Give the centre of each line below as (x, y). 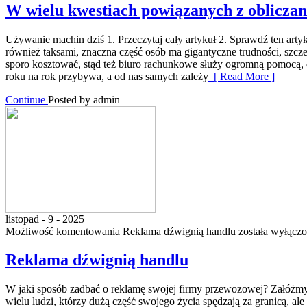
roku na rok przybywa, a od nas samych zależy (107, 76)
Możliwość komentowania (64, 231)
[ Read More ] (242, 76)
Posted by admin (84, 99)
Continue (27, 99)
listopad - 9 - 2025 (45, 219)
